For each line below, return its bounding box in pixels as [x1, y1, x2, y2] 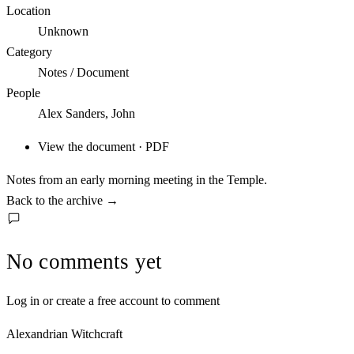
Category [6, 45, 52, 59]
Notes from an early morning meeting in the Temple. [6, 173, 267, 187]
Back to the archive [6, 194, 106, 208]
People [6, 86, 40, 100]
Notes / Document [38, 66, 129, 80]
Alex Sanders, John [38, 107, 135, 121]
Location [6, 4, 51, 18]
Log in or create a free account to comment [6, 293, 220, 307]
